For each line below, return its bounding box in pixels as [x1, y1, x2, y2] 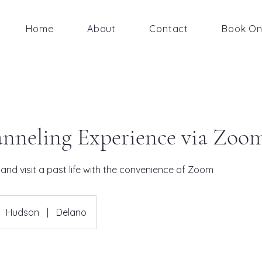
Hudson [6, 206, 39, 218]
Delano [56, 206, 87, 218]
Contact [149, 23, 188, 35]
